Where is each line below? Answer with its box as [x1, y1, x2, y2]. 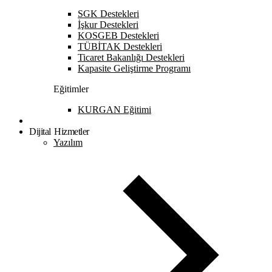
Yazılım [53, 137, 83, 148]
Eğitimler [53, 83, 89, 94]
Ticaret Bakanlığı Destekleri [78, 52, 185, 63]
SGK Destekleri [78, 8, 139, 19]
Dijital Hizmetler [29, 126, 89, 137]
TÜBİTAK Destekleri [78, 41, 162, 52]
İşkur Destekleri [78, 19, 138, 30]
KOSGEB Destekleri [78, 30, 159, 41]
